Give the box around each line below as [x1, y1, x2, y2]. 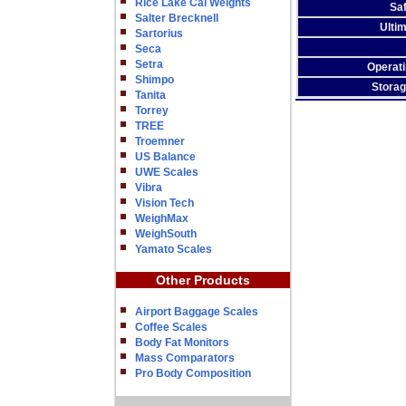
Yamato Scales [135, 243, 212, 256]
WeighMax [135, 212, 188, 225]
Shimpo [135, 73, 174, 86]
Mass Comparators [135, 352, 235, 364]
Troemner [135, 135, 185, 148]
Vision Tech [135, 197, 194, 209]
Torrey [135, 104, 169, 117]
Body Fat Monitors [135, 336, 229, 349]
